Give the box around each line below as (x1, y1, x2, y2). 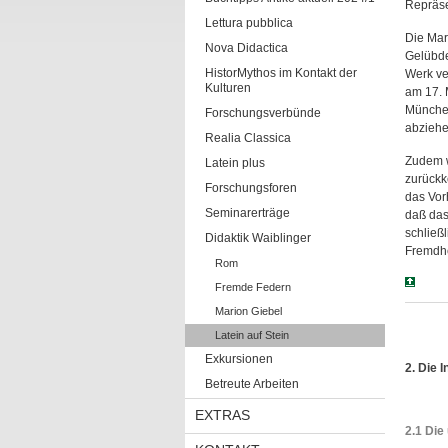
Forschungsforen (204, 181, 297, 195)
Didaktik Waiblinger (204, 231, 311, 245)
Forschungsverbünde (204, 106, 321, 120)
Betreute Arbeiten (204, 377, 299, 391)
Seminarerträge (204, 206, 290, 220)
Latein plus (204, 156, 265, 170)
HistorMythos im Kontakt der (204, 66, 357, 80)
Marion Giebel (214, 305, 282, 317)
